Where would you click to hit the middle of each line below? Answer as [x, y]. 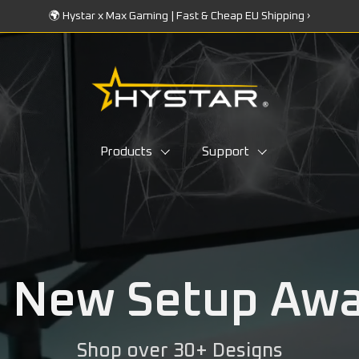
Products [126, 151]
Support [226, 151]
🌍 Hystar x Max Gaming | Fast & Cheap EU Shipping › [179, 16]
